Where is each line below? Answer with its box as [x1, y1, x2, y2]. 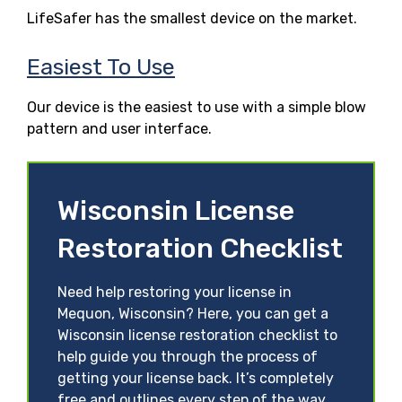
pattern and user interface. [27, 119, 212, 137]
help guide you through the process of [57, 347, 318, 365]
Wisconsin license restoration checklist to [57, 326, 337, 344]
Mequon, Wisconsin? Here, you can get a [57, 304, 328, 322]
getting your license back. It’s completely [57, 369, 334, 387]
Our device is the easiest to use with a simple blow [27, 98, 366, 116]
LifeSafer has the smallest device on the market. [27, 9, 357, 27]
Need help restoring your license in [57, 283, 292, 301]
